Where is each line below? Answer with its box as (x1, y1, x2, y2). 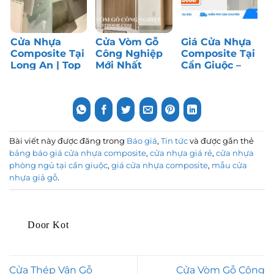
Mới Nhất (95, 59, 143, 72)
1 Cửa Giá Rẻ (180, 83, 244, 95)
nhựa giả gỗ (9, 173, 57, 183)
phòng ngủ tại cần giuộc (9, 161, 108, 171)
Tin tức (161, 136, 188, 146)
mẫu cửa (212, 161, 247, 171)
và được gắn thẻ (188, 136, 254, 146)
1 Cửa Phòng (10, 71, 74, 83)
